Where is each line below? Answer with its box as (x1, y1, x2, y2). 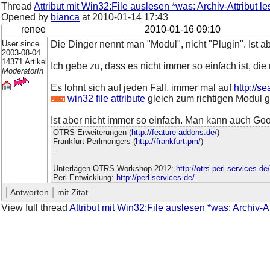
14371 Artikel (2, 57, 47, 66)
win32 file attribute (67, 93, 145, 104)
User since (2, 39, 39, 48)
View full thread (1, 202, 69, 213)
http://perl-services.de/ (116, 173, 195, 183)
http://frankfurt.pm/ (135, 137, 201, 146)
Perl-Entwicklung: (52, 173, 116, 183)
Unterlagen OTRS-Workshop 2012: (52, 164, 176, 174)
